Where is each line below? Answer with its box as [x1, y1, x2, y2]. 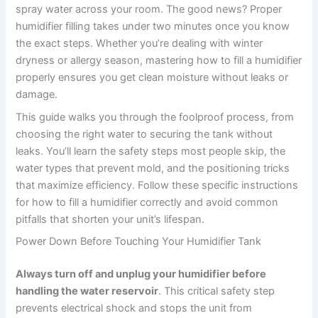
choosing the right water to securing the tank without [16, 127, 273, 141]
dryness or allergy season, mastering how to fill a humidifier [16, 54, 302, 67]
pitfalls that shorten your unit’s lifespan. [16, 212, 205, 226]
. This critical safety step [158, 284, 275, 297]
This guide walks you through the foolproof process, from [16, 110, 295, 124]
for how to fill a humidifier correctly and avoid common [16, 195, 279, 209]
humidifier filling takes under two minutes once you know [16, 20, 290, 33]
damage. [16, 88, 58, 102]
